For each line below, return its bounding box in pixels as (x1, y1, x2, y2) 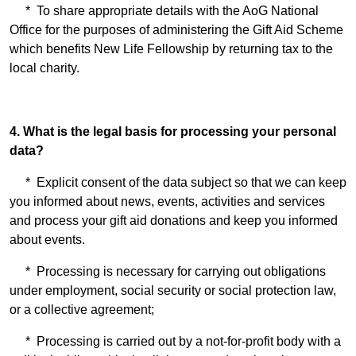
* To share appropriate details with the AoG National (10, 4, 319, 17)
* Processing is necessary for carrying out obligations (10, 265, 326, 278)
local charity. (10, 61, 79, 75)
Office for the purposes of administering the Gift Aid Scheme (10, 23, 343, 37)
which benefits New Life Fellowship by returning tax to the (10, 42, 333, 56)
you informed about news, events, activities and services (10, 195, 325, 208)
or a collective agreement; (10, 303, 154, 316)
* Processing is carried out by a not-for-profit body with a (10, 335, 341, 348)
